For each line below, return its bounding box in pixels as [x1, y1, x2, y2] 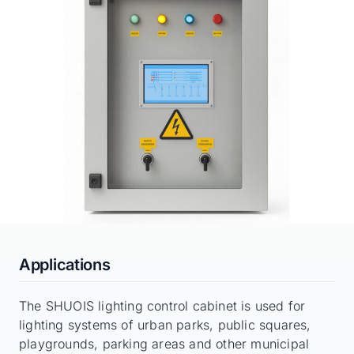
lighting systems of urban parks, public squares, [19, 316, 311, 333]
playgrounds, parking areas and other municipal [19, 335, 310, 352]
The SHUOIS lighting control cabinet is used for [19, 297, 306, 314]
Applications [19, 254, 111, 274]
